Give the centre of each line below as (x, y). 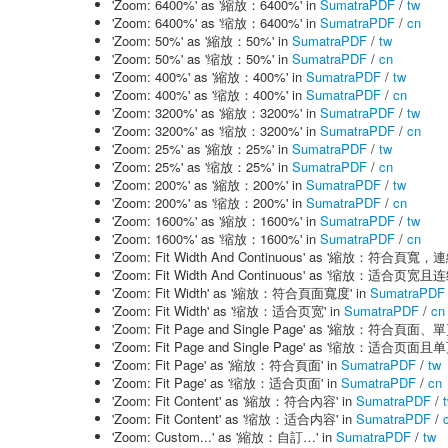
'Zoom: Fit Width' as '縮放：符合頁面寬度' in (241, 292)
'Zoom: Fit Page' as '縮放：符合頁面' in (226, 364)
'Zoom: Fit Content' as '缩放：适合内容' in (234, 418)
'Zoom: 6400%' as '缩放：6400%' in (216, 22)
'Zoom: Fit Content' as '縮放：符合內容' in (234, 400)
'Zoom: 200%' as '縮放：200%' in (209, 184)
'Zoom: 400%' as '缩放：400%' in (209, 94)
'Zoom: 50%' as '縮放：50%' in (202, 40)
